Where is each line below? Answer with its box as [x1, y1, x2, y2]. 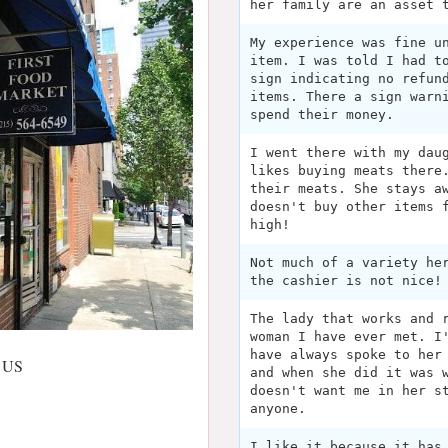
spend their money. [250, 107, 394, 122]
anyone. [250, 401, 306, 416]
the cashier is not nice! [250, 273, 442, 288]
